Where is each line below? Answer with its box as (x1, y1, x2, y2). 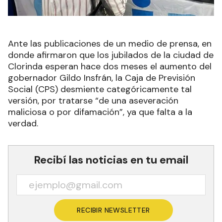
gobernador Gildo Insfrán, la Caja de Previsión (8, 72, 195, 84)
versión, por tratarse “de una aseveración (8, 95, 178, 107)
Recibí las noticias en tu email (34, 153, 188, 167)
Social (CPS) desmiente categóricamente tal (8, 83, 192, 96)
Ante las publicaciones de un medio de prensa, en (8, 38, 212, 50)
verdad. (8, 117, 38, 130)
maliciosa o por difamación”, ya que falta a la (8, 106, 192, 118)
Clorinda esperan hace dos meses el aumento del (8, 60, 212, 73)
